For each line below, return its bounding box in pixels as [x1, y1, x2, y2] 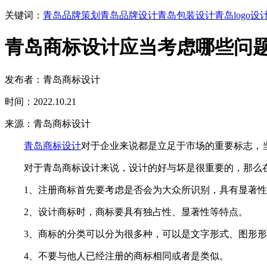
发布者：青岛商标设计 [5, 74, 100, 85]
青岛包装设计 [157, 10, 215, 20]
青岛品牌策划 [43, 10, 100, 20]
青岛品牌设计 [100, 10, 157, 20]
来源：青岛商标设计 [5, 118, 91, 129]
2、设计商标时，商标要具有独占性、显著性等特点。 [5, 206, 248, 217]
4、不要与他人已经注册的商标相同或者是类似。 [5, 250, 229, 261]
